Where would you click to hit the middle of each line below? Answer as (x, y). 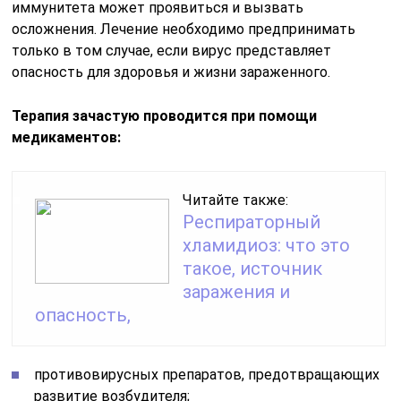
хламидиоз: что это (267, 245)
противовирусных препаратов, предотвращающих (207, 375)
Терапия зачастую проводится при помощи (165, 116)
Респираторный (252, 222)
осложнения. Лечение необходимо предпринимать (184, 29)
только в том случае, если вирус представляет (172, 51)
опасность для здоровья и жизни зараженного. (171, 72)
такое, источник (253, 269)
